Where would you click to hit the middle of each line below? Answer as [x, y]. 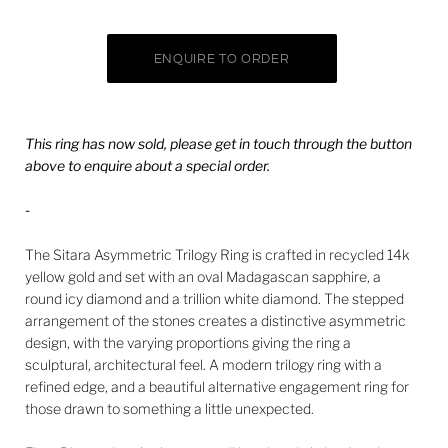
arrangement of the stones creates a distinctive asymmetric [215, 320]
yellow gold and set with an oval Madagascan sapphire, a [203, 276]
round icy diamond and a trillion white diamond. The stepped [214, 298]
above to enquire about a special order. [147, 165]
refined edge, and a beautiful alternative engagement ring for [217, 386]
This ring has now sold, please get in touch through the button [218, 143]
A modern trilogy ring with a [295, 364]
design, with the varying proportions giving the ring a [188, 342]
